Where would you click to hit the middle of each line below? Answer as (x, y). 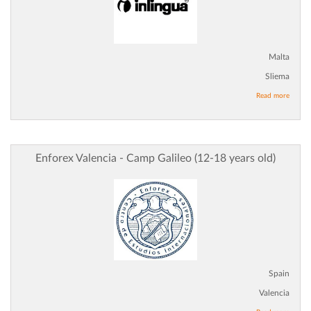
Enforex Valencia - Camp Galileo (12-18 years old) (155, 159)
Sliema (277, 77)
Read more (273, 96)
